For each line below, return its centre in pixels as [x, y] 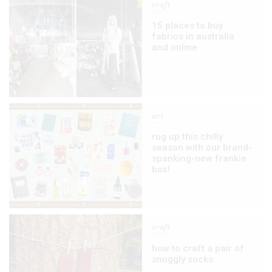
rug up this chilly [188, 137]
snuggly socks [183, 259]
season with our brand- [202, 148]
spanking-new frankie [199, 159]
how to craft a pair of [198, 248]
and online [175, 47]
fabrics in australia [193, 36]
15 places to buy [188, 25]
